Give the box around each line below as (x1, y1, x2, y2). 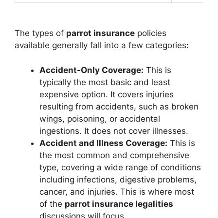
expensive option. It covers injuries (39, 89, 174, 99)
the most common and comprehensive (39, 150, 189, 160)
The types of (15, 28, 66, 38)
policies (135, 28, 166, 38)
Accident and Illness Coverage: (39, 138, 167, 148)
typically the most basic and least (39, 77, 170, 87)
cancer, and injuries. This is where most (39, 186, 194, 197)
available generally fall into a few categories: (15, 40, 189, 51)
